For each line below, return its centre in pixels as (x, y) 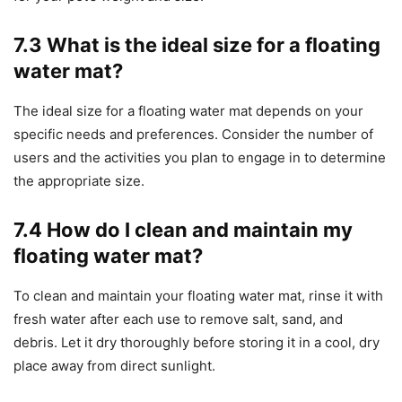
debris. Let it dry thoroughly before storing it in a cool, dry (197, 343)
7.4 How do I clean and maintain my (183, 230)
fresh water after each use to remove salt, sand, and (178, 319)
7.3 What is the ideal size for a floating (197, 45)
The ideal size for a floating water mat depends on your (188, 111)
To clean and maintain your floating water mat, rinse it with (198, 296)
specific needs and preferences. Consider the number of (193, 135)
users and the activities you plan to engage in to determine (200, 158)
